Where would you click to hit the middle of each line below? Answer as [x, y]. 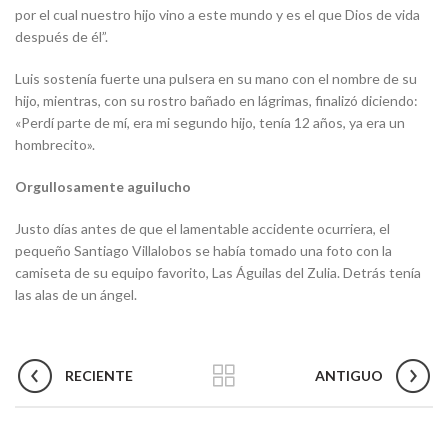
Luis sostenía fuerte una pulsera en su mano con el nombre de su [216, 79]
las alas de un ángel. [76, 295]
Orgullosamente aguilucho [103, 187]
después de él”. [61, 37]
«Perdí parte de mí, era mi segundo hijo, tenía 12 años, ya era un [210, 123]
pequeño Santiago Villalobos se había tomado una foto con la [203, 251]
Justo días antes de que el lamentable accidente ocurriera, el [202, 229]
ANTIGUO [349, 376]
